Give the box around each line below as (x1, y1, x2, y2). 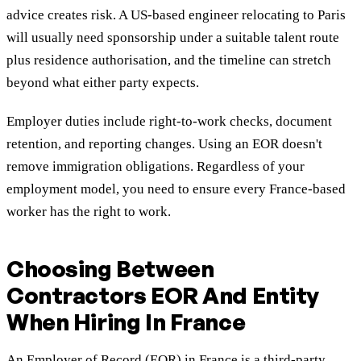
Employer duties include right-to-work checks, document (6, 114, 332, 130)
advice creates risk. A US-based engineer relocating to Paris (6, 7, 346, 23)
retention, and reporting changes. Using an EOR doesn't (6, 136, 322, 152)
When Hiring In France (6, 308, 246, 337)
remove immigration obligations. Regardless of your (6, 159, 305, 175)
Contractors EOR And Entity (6, 281, 320, 310)
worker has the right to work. (6, 204, 171, 220)
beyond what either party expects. (6, 75, 199, 91)
